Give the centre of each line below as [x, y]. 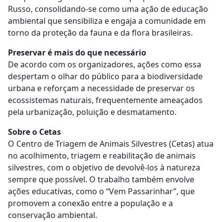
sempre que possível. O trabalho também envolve [101, 180]
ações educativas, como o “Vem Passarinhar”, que [101, 192]
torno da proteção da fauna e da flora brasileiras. [102, 33]
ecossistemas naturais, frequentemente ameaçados [105, 100]
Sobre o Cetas [36, 132]
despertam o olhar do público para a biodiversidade [105, 77]
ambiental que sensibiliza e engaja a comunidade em [107, 21]
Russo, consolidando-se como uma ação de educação [108, 9]
